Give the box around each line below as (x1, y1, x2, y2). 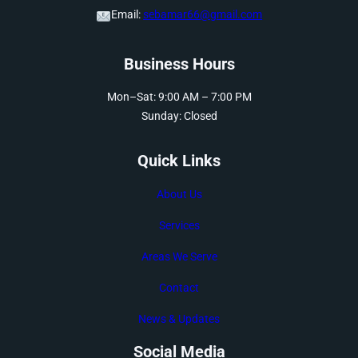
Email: (111, 8, 144, 22)
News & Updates (138, 312, 220, 325)
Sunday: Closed (141, 109, 217, 123)
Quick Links (137, 150, 221, 170)
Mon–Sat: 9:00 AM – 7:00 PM (106, 90, 252, 104)
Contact (159, 280, 199, 294)
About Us (156, 187, 202, 201)
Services (158, 218, 200, 232)
